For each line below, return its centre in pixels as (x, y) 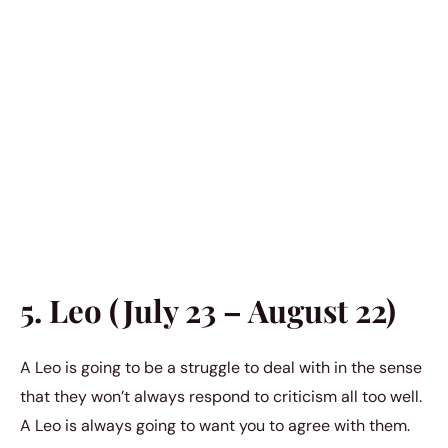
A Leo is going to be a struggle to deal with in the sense (221, 368)
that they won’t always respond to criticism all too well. (221, 397)
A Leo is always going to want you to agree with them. (215, 426)
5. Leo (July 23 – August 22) (208, 309)
